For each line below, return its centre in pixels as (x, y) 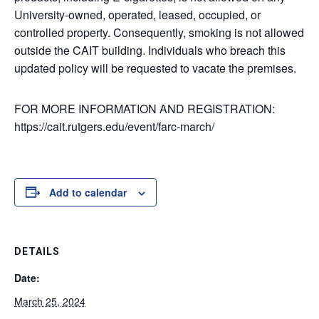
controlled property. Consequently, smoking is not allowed (159, 32)
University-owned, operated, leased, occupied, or (137, 14)
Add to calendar (88, 192)
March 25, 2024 (50, 301)
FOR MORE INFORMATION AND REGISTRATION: (145, 108)
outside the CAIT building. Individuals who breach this (150, 50)
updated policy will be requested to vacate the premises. (155, 68)
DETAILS (37, 251)
